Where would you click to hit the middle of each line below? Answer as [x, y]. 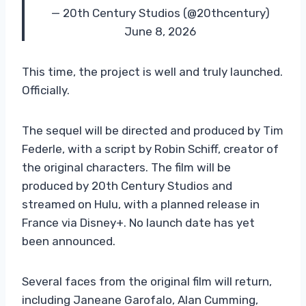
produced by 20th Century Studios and [127, 185]
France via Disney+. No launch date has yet [138, 222]
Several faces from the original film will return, [147, 281]
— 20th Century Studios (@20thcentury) [160, 13]
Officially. [46, 90]
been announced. [69, 241]
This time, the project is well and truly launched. [152, 71]
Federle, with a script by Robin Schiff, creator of [150, 149]
